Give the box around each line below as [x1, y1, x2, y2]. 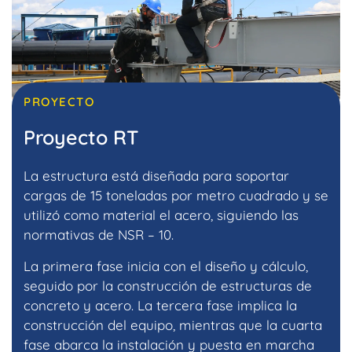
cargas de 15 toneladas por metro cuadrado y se [24, 187, 328, 204]
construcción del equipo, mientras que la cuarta [24, 316, 322, 333]
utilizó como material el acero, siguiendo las [24, 207, 299, 224]
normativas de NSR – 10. [24, 226, 174, 244]
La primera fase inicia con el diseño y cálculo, [24, 257, 308, 274]
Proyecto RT [24, 125, 138, 150]
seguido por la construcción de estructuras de [24, 277, 312, 294]
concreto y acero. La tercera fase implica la [24, 296, 297, 313]
